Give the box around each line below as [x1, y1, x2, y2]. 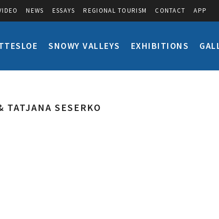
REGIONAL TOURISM [83, 6, 147, 15]
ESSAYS [52, 6, 75, 15]
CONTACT [155, 6, 186, 15]
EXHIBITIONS [131, 40, 189, 51]
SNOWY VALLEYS [48, 40, 120, 51]
